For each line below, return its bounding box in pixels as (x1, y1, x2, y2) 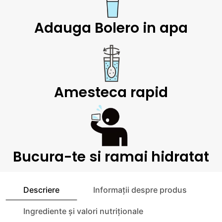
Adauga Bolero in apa (34, 18, 188, 38)
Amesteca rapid (54, 83, 168, 103)
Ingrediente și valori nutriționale (23, 206, 144, 217)
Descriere (23, 184, 60, 195)
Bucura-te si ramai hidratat (13, 147, 209, 167)
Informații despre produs (93, 184, 187, 195)
